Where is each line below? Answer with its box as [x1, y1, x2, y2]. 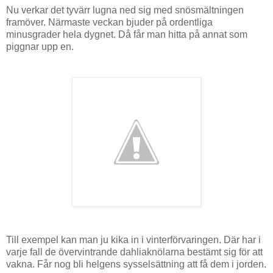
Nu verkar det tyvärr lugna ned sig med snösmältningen [6, 4, 244, 15]
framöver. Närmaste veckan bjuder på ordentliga [6, 16, 213, 27]
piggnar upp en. [6, 41, 76, 52]
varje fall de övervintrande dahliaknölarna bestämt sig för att [6, 246, 263, 257]
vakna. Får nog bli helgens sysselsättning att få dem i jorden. [6, 258, 266, 269]
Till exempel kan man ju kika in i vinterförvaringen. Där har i [6, 234, 261, 245]
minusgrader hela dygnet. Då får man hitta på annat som [6, 29, 247, 40]
